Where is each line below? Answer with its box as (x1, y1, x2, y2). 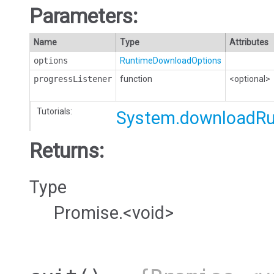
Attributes (229, 37, 268, 47)
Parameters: (29, 4, 138, 28)
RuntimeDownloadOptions (120, 55, 221, 65)
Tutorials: (37, 106, 72, 116)
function (120, 73, 152, 84)
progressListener (34, 73, 112, 84)
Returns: (29, 138, 104, 163)
